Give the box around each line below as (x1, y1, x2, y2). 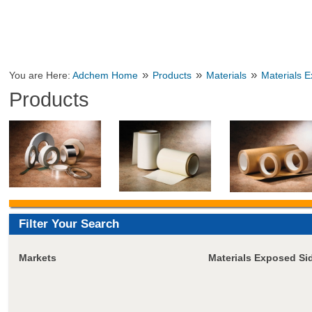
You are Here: (9, 70, 73, 81)
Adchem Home (72, 70, 139, 81)
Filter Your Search (18, 217, 119, 231)
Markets (18, 251, 56, 263)
